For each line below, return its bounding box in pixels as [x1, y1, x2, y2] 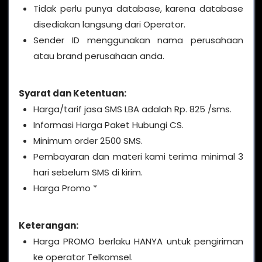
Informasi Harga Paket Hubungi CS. [33, 118, 184, 131]
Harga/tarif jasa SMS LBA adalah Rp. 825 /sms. [33, 102, 232, 115]
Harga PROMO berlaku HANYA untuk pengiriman [33, 235, 243, 247]
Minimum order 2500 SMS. [33, 134, 143, 147]
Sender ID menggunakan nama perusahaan [33, 33, 243, 46]
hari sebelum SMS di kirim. [33, 166, 143, 178]
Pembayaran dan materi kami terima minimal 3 [33, 150, 243, 163]
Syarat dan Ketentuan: [19, 87, 126, 99]
